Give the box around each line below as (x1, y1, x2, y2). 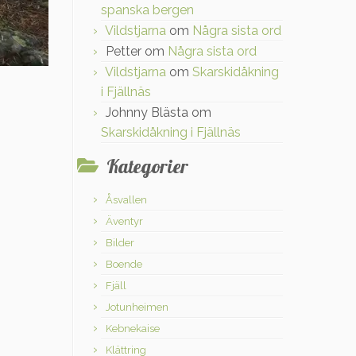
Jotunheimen (106, 301, 168, 313)
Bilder (106, 237, 134, 249)
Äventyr (106, 215, 143, 227)
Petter (106, 44, 141, 59)
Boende (106, 258, 142, 270)
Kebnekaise (106, 323, 160, 335)
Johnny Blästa (106, 105, 188, 120)
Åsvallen (106, 194, 147, 206)
